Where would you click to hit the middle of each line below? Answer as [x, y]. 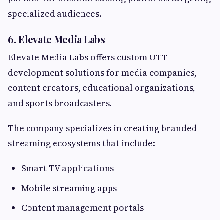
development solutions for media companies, [102, 72]
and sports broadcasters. [60, 103]
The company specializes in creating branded [102, 128]
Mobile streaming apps [69, 188]
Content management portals [82, 207]
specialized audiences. [55, 13]
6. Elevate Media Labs [56, 39]
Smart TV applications [68, 168]
